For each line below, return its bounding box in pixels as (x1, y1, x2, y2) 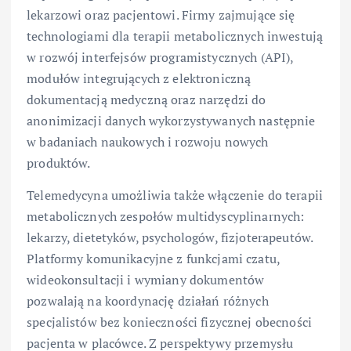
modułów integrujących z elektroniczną (27, 69, 251, 87)
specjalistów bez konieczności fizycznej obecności (27, 313, 312, 331)
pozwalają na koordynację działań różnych (27, 291, 269, 309)
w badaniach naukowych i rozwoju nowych (27, 132, 269, 150)
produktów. (27, 154, 91, 172)
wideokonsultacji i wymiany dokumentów (27, 270, 265, 288)
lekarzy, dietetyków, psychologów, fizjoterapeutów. (27, 228, 313, 246)
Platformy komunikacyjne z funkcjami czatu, (27, 249, 280, 267)
